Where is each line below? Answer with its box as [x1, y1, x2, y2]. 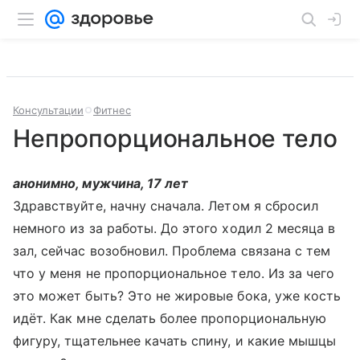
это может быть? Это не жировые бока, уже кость [13, 288, 342, 304]
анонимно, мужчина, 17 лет [13, 175, 189, 191]
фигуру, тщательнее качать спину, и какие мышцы [13, 333, 337, 349]
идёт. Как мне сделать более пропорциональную [13, 310, 327, 326]
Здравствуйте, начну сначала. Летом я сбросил [13, 198, 319, 214]
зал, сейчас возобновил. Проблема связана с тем [13, 243, 331, 259]
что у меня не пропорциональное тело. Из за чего [13, 265, 335, 281]
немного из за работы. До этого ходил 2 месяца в [13, 220, 336, 236]
